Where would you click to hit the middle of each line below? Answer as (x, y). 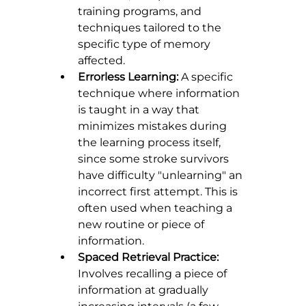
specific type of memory (145, 44)
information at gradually (144, 290)
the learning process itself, (151, 143)
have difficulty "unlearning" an (162, 176)
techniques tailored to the (151, 28)
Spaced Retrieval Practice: (148, 258)
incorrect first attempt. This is (159, 192)
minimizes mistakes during (154, 126)
